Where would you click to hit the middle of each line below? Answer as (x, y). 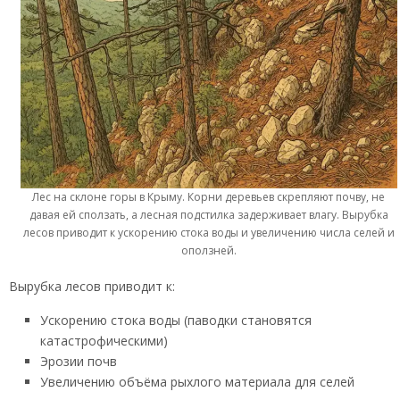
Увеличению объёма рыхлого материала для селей (197, 381)
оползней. (208, 251)
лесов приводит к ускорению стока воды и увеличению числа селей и (208, 233)
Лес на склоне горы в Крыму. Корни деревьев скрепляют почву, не (209, 197)
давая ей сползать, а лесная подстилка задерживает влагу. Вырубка (208, 215)
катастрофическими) (104, 340)
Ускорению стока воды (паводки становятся (176, 320)
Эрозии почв (79, 361)
